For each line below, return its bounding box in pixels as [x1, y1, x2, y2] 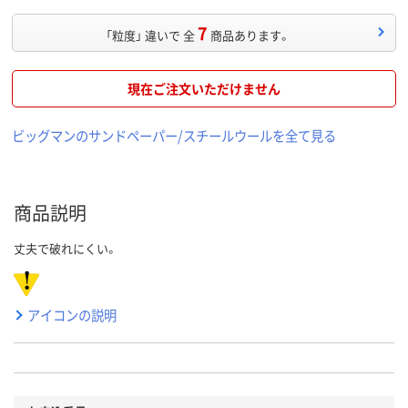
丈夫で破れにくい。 [14, 240, 117, 258]
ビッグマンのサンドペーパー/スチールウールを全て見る [12, 126, 336, 146]
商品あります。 [210, 26, 291, 45]
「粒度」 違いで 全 [106, 26, 195, 45]
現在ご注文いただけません [127, 79, 280, 98]
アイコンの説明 [27, 305, 117, 325]
